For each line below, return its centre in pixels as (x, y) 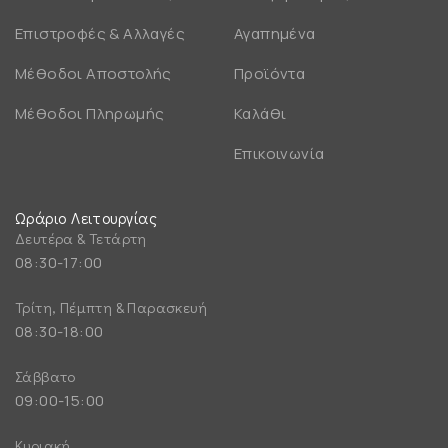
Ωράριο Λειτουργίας (86, 217)
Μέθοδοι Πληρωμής (90, 113)
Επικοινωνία (279, 153)
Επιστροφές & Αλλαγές (100, 33)
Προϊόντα (270, 73)
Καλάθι (260, 113)
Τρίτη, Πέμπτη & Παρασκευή (111, 306)
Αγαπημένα (275, 33)
